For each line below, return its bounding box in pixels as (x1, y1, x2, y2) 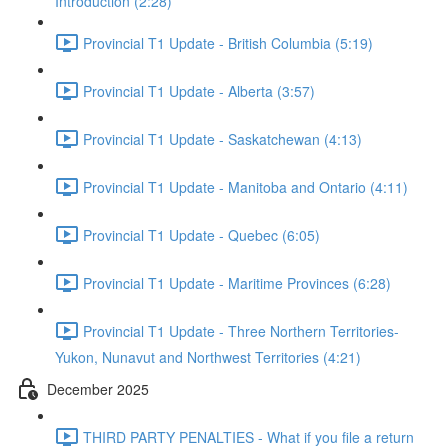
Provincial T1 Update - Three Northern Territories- (83, 320, 399, 341)
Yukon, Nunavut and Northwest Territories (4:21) (55, 347, 361, 367)
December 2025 (47, 378, 149, 399)
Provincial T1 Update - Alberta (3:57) (83, 80, 315, 101)
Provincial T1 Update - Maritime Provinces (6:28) (83, 272, 391, 293)
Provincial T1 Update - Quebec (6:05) (83, 224, 320, 245)
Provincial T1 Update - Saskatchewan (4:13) (83, 128, 362, 149)
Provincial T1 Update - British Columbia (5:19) (83, 32, 373, 53)
